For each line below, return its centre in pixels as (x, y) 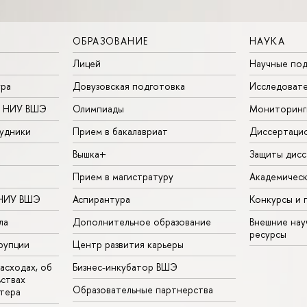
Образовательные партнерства (143, 289)
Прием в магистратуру (123, 176)
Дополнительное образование (142, 221)
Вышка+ (89, 153)
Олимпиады (98, 108)
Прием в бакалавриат (120, 131)
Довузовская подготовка (129, 86)
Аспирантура (101, 199)
